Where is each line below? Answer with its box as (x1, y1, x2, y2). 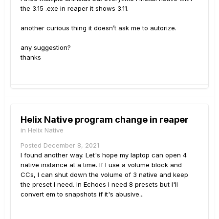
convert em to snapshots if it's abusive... (21, 190, 144, 198)
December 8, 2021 (44, 141, 99, 149)
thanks (21, 53, 41, 61)
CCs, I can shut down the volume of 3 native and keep (21, 170, 188, 178)
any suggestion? (21, 43, 71, 51)
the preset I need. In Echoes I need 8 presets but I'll (21, 180, 178, 188)
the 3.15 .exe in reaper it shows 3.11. (21, 4, 129, 12)
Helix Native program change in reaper (21, 114, 189, 125)
